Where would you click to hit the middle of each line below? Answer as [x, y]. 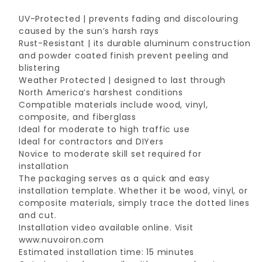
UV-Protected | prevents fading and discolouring [129, 19]
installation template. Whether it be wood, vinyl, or [133, 191]
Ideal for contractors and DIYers [91, 142]
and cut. [38, 215]
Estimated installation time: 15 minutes [107, 252]
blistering [39, 68]
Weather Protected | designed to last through [123, 80]
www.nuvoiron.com [61, 240]
